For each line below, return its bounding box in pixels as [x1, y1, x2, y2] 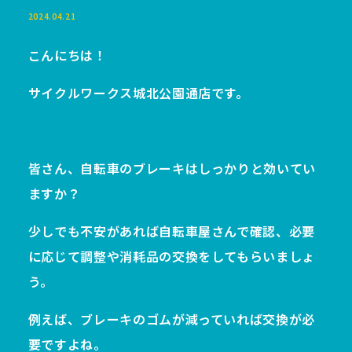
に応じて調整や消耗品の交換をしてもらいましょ [27, 247, 315, 266]
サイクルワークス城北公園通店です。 [27, 83, 249, 102]
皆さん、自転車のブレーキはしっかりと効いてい [27, 159, 316, 178]
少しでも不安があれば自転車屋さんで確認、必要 [27, 222, 315, 240]
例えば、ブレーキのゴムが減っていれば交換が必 [27, 310, 315, 328]
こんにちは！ [27, 46, 107, 64]
